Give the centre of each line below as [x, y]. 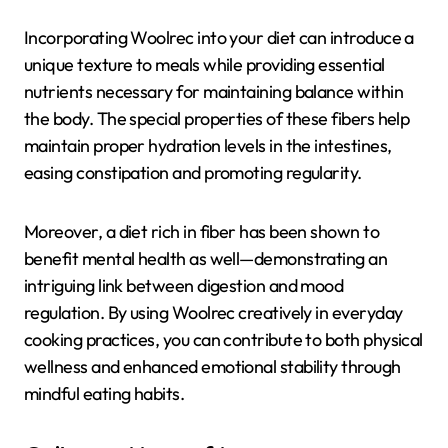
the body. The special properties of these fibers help [217, 118]
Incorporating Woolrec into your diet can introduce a [219, 37]
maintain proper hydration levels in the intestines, [208, 145]
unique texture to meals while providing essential [204, 64]
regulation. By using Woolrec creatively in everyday [213, 312]
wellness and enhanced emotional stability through [212, 366]
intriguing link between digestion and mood [184, 285]
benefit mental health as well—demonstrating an [206, 258]
